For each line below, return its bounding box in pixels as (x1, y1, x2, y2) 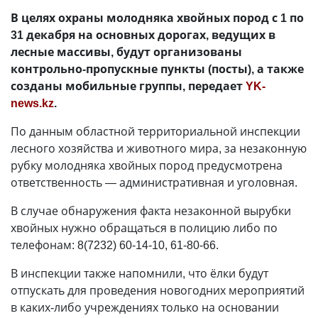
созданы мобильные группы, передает (11, 78, 246, 94)
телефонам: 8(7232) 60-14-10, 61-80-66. (11, 237, 219, 253)
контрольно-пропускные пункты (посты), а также (11, 61, 304, 77)
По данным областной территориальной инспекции (11, 124, 300, 139)
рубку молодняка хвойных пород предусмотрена (11, 158, 283, 173)
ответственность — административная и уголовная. (11, 175, 297, 190)
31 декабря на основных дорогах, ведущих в (11, 27, 275, 43)
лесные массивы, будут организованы (11, 44, 242, 60)
